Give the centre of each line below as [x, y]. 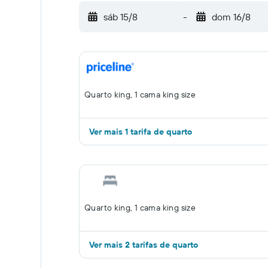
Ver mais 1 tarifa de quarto [141, 132]
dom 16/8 [231, 17]
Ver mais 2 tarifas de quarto [144, 245]
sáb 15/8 [121, 17]
